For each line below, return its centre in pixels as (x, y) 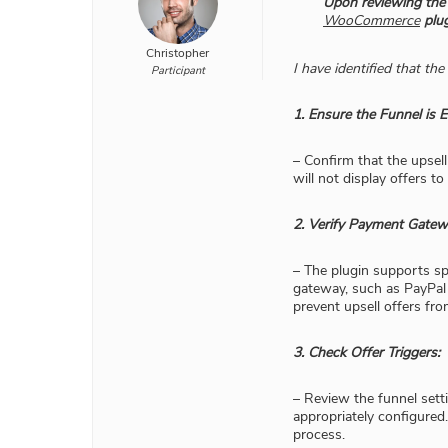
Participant (177, 71)
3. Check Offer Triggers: (366, 353)
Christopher (177, 53)
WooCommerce (371, 21)
